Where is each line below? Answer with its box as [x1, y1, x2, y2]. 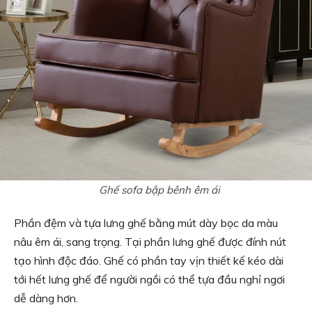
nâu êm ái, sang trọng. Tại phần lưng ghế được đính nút [14, 235, 286, 249]
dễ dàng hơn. [14, 291, 78, 305]
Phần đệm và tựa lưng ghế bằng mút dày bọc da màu [14, 216, 278, 230]
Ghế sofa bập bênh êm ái [99, 183, 220, 196]
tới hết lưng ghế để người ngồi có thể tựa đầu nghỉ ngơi [14, 272, 285, 286]
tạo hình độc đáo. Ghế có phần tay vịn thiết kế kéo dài [14, 253, 283, 267]
